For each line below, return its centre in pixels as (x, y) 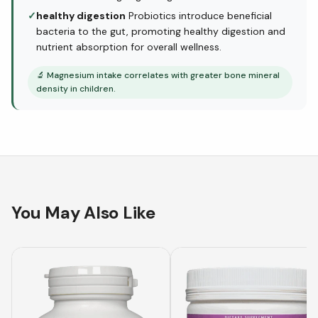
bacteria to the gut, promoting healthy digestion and (161, 31)
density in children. (76, 88)
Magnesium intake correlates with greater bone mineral (163, 75)
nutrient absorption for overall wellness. (129, 46)
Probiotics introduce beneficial (199, 15)
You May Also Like (83, 212)
